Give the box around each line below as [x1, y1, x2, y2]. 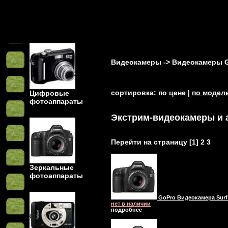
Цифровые [30, 89, 69, 97]
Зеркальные [30, 163, 74, 172]
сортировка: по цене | [111, 89, 192, 97]
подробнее [111, 207, 142, 213]
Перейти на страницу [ [111, 138, 192, 146]
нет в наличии [111, 201, 151, 207]
